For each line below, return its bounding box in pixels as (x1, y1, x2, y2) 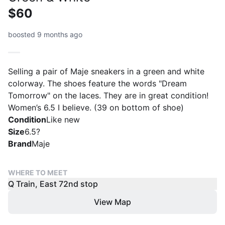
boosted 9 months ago (8, 30, 82, 39)
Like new (46, 114, 80, 125)
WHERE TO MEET (8, 168, 67, 177)
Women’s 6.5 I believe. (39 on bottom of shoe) (8, 102, 184, 113)
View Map (94, 196, 131, 207)
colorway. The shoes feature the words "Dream (8, 78, 187, 88)
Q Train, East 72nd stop (8, 178, 98, 189)
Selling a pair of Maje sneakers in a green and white (8, 66, 204, 76)
